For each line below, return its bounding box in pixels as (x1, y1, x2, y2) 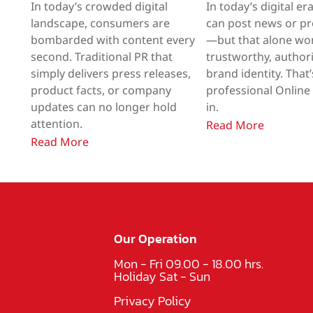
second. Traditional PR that (30, 48, 173, 66)
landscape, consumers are (30, 15, 170, 32)
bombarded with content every (30, 31, 195, 49)
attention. (30, 115, 82, 133)
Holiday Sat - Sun (114, 266, 211, 286)
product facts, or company (30, 82, 171, 99)
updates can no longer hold (30, 99, 177, 116)
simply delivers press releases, (30, 65, 191, 82)
